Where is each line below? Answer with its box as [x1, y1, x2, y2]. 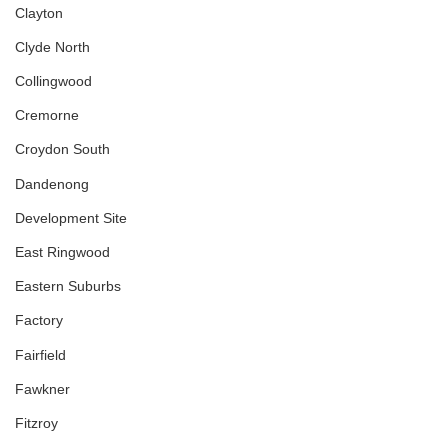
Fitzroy [15, 414, 58, 431]
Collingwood [15, 73, 92, 90]
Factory [15, 312, 63, 329]
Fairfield [15, 346, 66, 363]
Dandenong [15, 175, 89, 192]
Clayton [15, 4, 63, 21]
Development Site [15, 209, 127, 226]
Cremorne [15, 107, 79, 124]
